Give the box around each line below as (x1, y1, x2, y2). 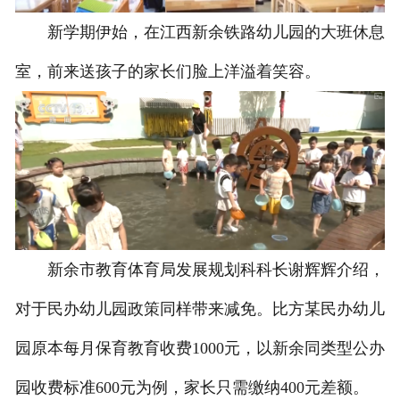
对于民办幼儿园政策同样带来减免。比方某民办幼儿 (14, 300, 385, 319)
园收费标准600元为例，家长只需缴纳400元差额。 (14, 379, 369, 397)
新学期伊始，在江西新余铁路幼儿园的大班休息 (14, 23, 385, 42)
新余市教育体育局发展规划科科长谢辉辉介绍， (14, 261, 385, 279)
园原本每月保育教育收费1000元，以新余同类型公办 (14, 339, 385, 358)
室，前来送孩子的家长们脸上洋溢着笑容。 (14, 62, 321, 81)
